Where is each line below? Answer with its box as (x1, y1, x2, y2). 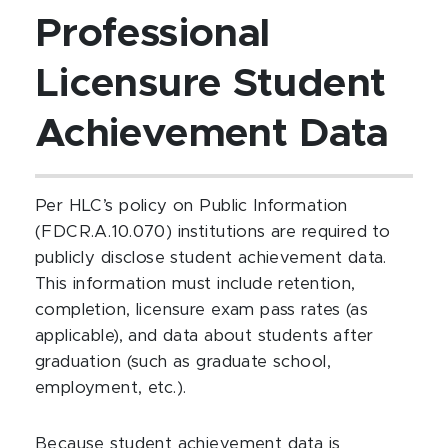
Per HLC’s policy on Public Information (35, 198, 348, 214)
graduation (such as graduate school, (35, 354, 331, 370)
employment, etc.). (35, 380, 192, 396)
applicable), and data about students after (35, 328, 374, 344)
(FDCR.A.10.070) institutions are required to (35, 224, 391, 240)
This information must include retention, (35, 276, 356, 292)
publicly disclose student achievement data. (35, 250, 387, 266)
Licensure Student (35, 64, 387, 104)
